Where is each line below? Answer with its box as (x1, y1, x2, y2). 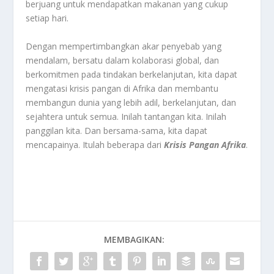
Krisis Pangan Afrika (164, 138, 246, 150)
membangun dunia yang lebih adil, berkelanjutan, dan (26, 96, 237, 108)
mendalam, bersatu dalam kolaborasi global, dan (26, 54, 220, 66)
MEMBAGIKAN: (103, 233, 165, 245)
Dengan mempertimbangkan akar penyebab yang (26, 40, 222, 52)
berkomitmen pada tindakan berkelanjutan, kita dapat (26, 68, 238, 80)
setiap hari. (26, 12, 69, 24)
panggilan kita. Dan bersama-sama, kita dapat (26, 124, 208, 136)
